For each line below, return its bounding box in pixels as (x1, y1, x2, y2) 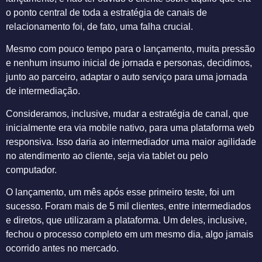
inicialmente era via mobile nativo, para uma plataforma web (6, 122, 254, 133)
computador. (6, 164, 57, 175)
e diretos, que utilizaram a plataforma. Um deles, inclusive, (6, 215, 247, 225)
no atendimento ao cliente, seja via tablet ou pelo (6, 150, 208, 161)
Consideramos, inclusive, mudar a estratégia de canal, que (6, 108, 249, 119)
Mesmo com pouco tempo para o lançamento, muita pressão (6, 44, 255, 54)
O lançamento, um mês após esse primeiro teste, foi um (6, 187, 235, 197)
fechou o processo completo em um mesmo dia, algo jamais (6, 229, 253, 239)
